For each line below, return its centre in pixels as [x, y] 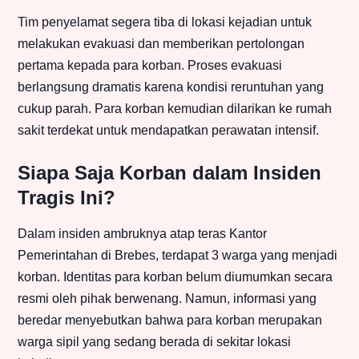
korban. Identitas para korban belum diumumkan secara [175, 277]
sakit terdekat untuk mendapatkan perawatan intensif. [168, 131]
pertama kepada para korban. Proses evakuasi [150, 66]
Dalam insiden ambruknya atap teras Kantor [142, 234]
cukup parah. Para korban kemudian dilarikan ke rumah [175, 109]
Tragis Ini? [67, 198]
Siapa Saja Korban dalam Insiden [169, 173]
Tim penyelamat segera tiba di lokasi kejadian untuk [165, 22]
